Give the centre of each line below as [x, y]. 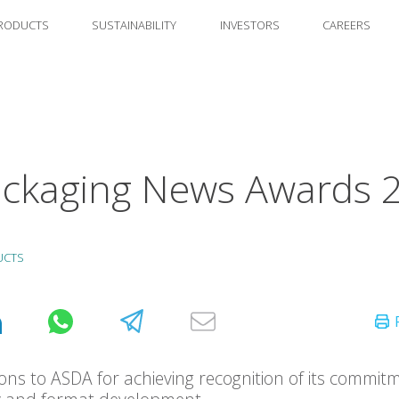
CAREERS [346, 25]
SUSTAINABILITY [134, 25]
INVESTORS [249, 25]
